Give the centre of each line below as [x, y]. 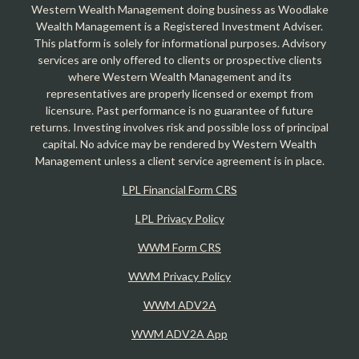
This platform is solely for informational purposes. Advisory [179, 43]
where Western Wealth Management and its [179, 77]
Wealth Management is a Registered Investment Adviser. [179, 26]
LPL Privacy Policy [179, 219]
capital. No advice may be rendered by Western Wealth [179, 144]
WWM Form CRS [179, 248]
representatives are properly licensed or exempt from [179, 94]
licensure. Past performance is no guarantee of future [179, 111]
